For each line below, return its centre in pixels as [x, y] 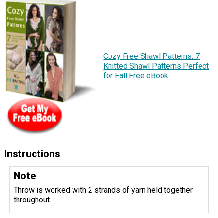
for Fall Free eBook [136, 76]
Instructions [32, 154]
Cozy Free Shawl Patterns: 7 [152, 56]
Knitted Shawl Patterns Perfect [156, 66]
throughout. [34, 200]
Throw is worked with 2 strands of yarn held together [103, 190]
